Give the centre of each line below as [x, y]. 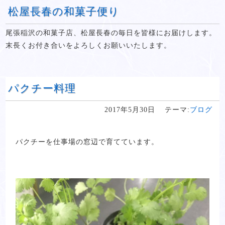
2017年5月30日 [130, 110]
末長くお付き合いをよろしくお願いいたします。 [89, 45]
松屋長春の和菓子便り [64, 12]
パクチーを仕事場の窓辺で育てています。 [87, 142]
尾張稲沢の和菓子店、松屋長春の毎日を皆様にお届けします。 [111, 33]
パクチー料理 [42, 88]
